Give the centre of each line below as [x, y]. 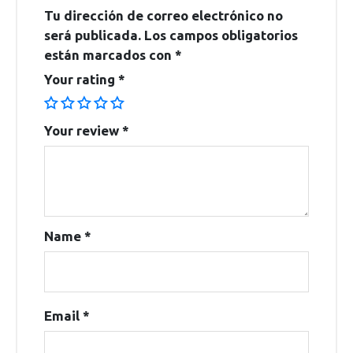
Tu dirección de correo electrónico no [163, 16]
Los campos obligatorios [221, 35]
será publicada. [93, 35]
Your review [83, 131]
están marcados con [110, 55]
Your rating [81, 80]
